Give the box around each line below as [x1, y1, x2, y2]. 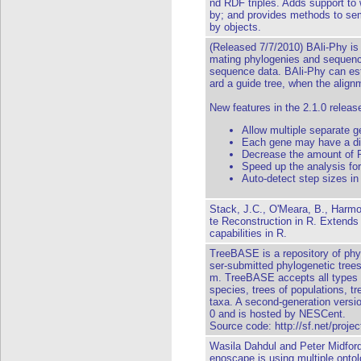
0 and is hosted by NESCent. [210, 308, 346, 320]
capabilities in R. [210, 227, 287, 239]
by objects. [210, 21, 261, 33]
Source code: [210, 320, 275, 332]
